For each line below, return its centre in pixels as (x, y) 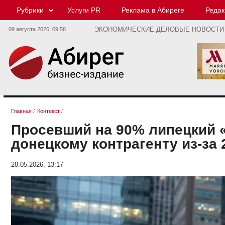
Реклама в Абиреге (153, 10)
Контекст (48, 111)
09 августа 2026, (30, 29)
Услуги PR (84, 10)
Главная (21, 111)
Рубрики (30, 10)
